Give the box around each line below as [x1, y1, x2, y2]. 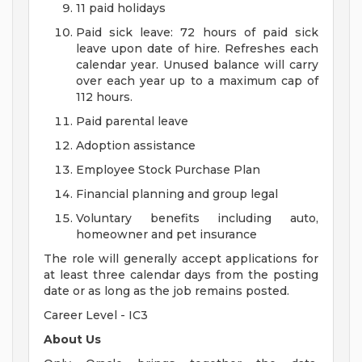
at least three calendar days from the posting [44, 267, 318, 283]
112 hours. [76, 90, 133, 105]
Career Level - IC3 [44, 308, 148, 323]
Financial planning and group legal [76, 187, 278, 202]
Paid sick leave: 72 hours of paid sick [76, 25, 318, 40]
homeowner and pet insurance [76, 227, 257, 242]
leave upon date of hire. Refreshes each [76, 41, 318, 57]
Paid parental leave [76, 114, 188, 129]
